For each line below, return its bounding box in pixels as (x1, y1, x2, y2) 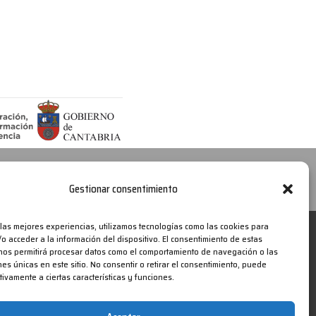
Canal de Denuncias (5, 169, 95, 188)
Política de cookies (109, 169, 197, 188)
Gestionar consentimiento (68, 180, 178, 197)
